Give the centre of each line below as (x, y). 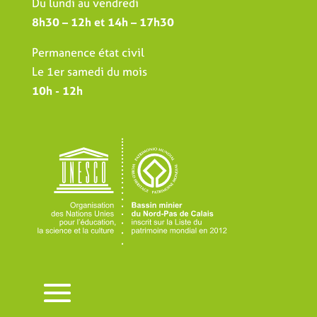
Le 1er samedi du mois (89, 72)
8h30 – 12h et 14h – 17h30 (103, 22)
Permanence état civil (88, 53)
